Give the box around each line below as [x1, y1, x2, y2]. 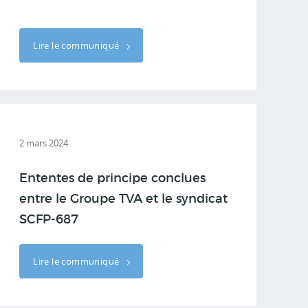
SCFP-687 [19, 214, 79, 226]
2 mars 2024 [19, 137, 69, 149]
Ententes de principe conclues [19, 173, 206, 185]
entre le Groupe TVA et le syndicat [19, 193, 228, 206]
